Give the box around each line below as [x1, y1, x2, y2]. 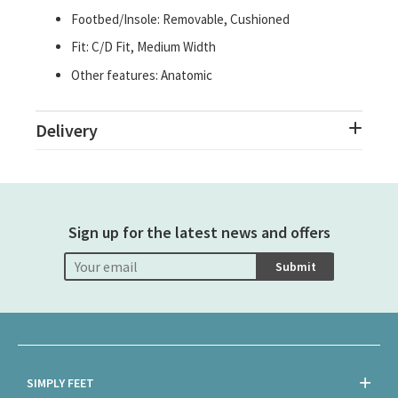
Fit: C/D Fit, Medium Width [71, 38, 216, 55]
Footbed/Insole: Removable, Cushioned [71, 10, 290, 28]
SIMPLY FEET [27, 375, 94, 391]
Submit [275, 259, 316, 275]
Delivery [36, 119, 98, 141]
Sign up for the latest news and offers [68, 222, 330, 243]
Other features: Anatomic [71, 66, 212, 84]
